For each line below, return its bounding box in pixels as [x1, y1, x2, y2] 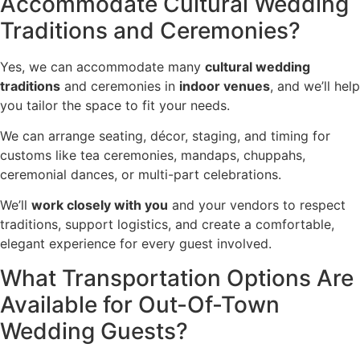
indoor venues [179, 77, 270, 94]
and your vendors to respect [168, 197, 346, 214]
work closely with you [31, 197, 168, 214]
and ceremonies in [60, 77, 179, 94]
